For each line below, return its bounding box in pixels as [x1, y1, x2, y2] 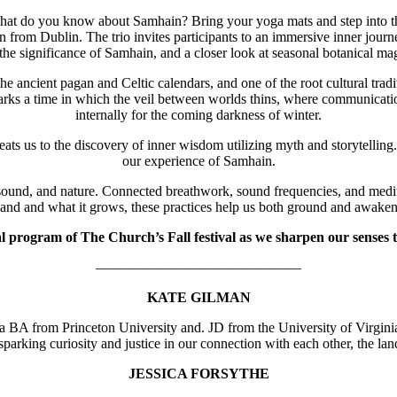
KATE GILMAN [146, 289, 251, 305]
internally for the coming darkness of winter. [75, 106, 322, 122]
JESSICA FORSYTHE [128, 365, 269, 381]
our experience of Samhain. [121, 152, 276, 168]
